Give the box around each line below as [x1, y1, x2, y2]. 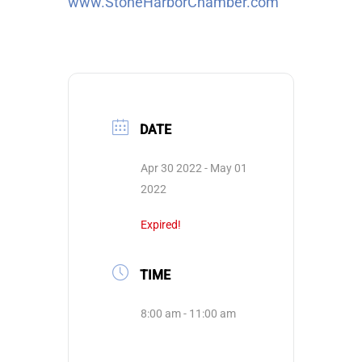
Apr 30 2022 [141, 162, 202, 175]
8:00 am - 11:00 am [141, 307, 236, 320]
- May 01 [202, 162, 247, 175]
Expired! [141, 218, 181, 231]
